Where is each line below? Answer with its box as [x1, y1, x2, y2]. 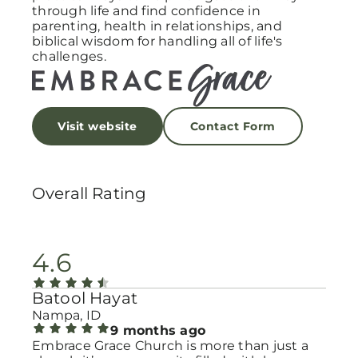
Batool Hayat [32, 288, 137, 308]
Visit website [58, 119, 137, 133]
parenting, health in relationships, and [32, 18, 282, 34]
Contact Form [189, 119, 276, 133]
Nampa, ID [32, 308, 101, 323]
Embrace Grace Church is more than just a [32, 338, 308, 353]
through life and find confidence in [32, 3, 261, 18]
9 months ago [110, 323, 205, 338]
